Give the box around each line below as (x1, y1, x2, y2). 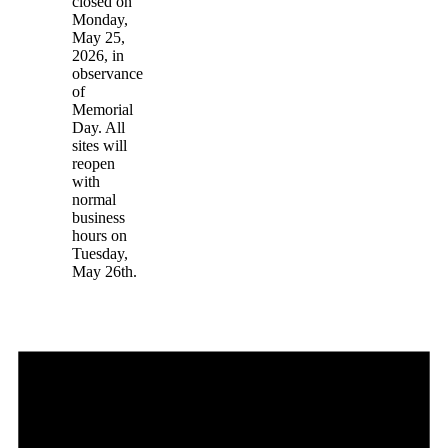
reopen (72, 154, 115, 172)
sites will (72, 136, 127, 154)
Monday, (72, 10, 128, 28)
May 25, (72, 28, 125, 46)
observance (72, 64, 143, 82)
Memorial (72, 100, 133, 118)
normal (72, 190, 116, 208)
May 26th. (72, 262, 137, 280)
